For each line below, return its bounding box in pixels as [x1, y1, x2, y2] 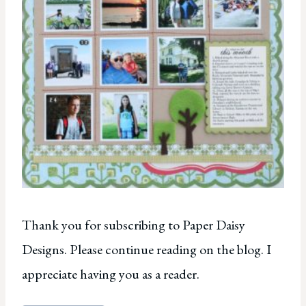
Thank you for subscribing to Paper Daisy [22, 215, 245, 234]
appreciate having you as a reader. [22, 264, 199, 283]
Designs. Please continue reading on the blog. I [22, 240, 271, 258]
